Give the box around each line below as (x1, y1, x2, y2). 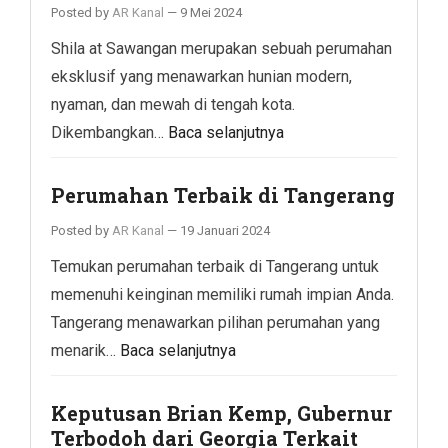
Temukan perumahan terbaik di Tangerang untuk (51, 256, 379, 276)
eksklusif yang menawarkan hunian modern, (51, 66, 352, 86)
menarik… (51, 340, 120, 360)
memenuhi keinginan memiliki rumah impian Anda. (51, 284, 394, 304)
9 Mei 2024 (180, 4, 242, 20)
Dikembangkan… (51, 122, 168, 142)
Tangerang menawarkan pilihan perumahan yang (51, 312, 380, 332)
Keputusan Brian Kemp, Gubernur (51, 399, 392, 426)
